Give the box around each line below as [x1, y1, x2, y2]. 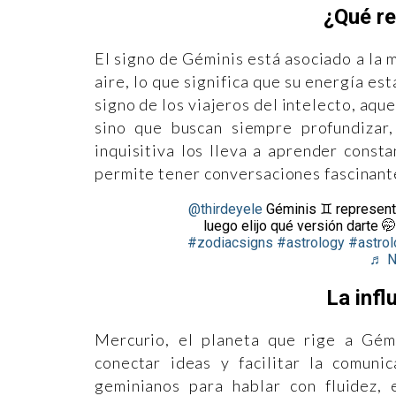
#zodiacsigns [187, 234, 273, 252]
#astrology [277, 234, 345, 252]
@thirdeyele [187, 201, 263, 218]
